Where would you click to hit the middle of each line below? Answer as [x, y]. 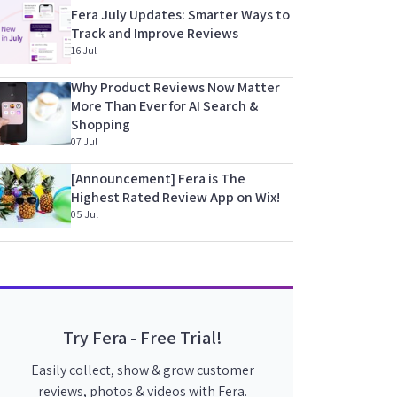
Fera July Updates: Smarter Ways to [180, 15]
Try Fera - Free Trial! [142, 337]
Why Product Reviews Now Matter [175, 87]
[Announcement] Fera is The [158, 178]
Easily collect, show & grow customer [142, 370]
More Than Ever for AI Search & [164, 105]
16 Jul [84, 51]
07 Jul [84, 141]
